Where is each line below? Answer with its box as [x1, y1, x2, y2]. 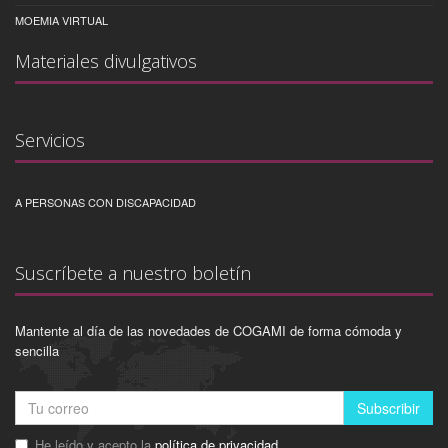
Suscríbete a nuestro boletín [15, 260, 251, 285]
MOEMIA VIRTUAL [15, 11, 108, 28]
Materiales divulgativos [15, 48, 197, 73]
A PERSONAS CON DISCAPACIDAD [15, 193, 196, 210]
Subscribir [357, 397, 420, 418]
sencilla [15, 340, 59, 360]
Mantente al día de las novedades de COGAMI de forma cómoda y [15, 320, 402, 340]
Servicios [15, 127, 85, 152]
